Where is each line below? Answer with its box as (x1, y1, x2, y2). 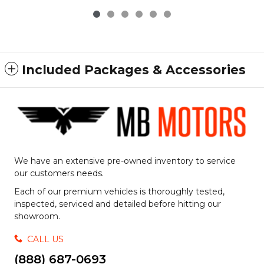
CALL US (27, 233, 64, 245)
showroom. (14, 211, 60, 222)
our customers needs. (14, 168, 104, 179)
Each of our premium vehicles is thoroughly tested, (14, 186, 225, 197)
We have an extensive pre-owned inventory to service (14, 156, 236, 167)
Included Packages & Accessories (22, 62, 246, 78)
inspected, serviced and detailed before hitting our (14, 199, 221, 210)
